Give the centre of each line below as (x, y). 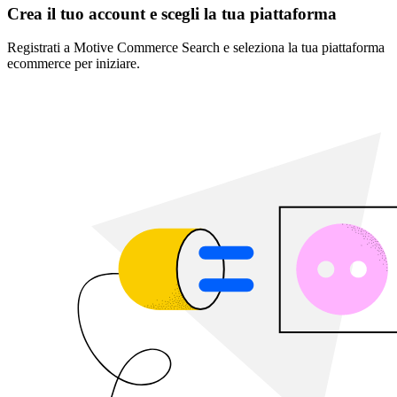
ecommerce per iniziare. (74, 64)
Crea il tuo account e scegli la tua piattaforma (172, 13)
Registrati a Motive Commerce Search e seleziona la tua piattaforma (196, 48)
